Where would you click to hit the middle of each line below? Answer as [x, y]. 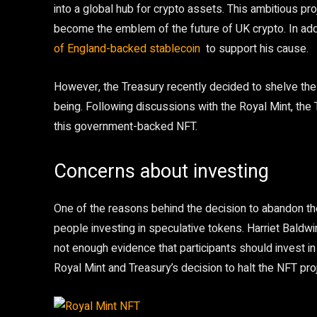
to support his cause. [254, 49]
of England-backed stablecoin [127, 49]
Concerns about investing [161, 171]
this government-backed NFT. [126, 127]
